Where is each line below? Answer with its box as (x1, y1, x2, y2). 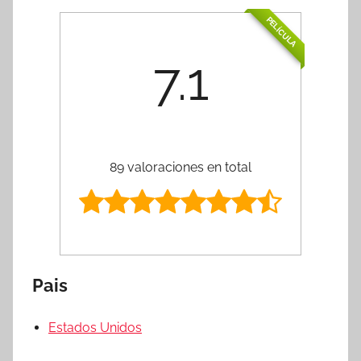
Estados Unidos (48, 319, 142, 335)
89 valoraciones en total (110, 159, 251, 175)
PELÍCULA (264, 15, 299, 49)
